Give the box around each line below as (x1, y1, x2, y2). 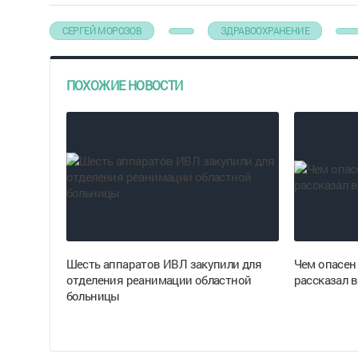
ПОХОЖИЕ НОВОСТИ (66, 77, 183, 93)
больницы (66, 288, 120, 304)
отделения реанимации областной (66, 272, 252, 288)
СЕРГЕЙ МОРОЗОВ (62, 24, 142, 37)
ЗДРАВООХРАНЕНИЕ (220, 24, 309, 37)
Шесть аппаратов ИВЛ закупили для (66, 256, 262, 272)
